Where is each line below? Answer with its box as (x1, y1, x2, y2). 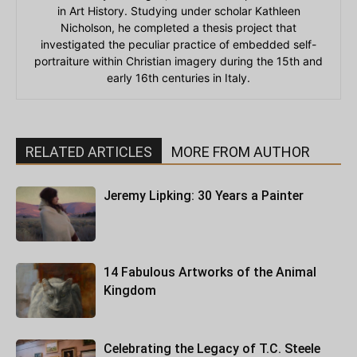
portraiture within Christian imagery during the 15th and (34, 54, 323, 69)
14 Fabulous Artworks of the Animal (104, 265, 316, 280)
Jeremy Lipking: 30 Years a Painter (104, 188, 304, 204)
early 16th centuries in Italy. (107, 71, 250, 85)
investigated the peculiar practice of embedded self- (41, 37, 316, 52)
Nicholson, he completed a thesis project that (61, 21, 296, 35)
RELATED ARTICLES (25, 143, 152, 161)
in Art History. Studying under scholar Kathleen (57, 4, 300, 18)
